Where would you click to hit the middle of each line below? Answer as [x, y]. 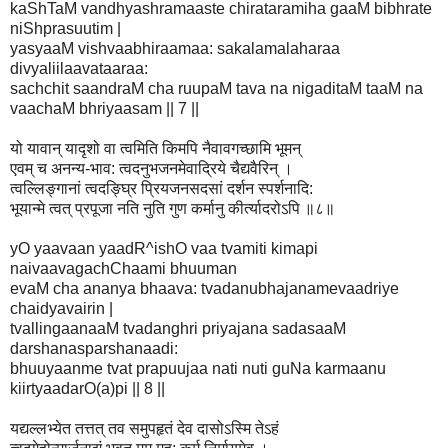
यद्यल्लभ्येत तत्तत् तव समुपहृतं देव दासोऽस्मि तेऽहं [144, 428]
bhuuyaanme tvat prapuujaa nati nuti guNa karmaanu [198, 368]
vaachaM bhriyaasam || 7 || [104, 108]
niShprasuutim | [65, 28]
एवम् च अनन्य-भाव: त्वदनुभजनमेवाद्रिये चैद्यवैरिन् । [151, 168]
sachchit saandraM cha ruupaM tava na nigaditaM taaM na [216, 88]
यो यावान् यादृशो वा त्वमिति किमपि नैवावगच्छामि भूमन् [155, 148]
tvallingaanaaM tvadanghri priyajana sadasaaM [178, 328]
